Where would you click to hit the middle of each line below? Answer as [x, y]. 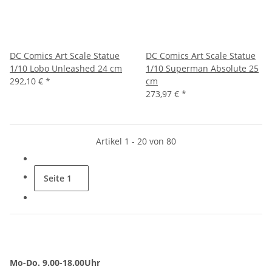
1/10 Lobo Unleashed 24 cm [66, 68]
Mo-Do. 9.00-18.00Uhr [55, 262]
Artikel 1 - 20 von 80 [136, 141]
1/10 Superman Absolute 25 [202, 68]
